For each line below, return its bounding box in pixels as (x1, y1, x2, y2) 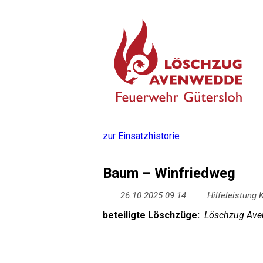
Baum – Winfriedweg (102, 165, 235, 181)
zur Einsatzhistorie (102, 130, 180, 141)
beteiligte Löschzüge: (102, 210, 200, 221)
